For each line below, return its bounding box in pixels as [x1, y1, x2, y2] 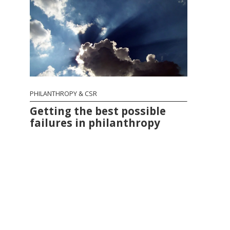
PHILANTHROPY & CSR [30, 89, 98, 98]
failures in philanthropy [30, 116, 161, 130]
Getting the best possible [30, 104, 166, 118]
